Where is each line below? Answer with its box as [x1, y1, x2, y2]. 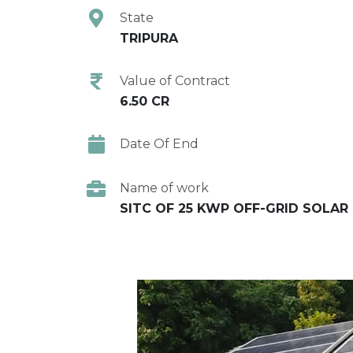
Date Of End [120, 136, 199, 151]
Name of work [120, 180, 209, 195]
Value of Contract [120, 72, 230, 88]
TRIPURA [120, 30, 178, 46]
